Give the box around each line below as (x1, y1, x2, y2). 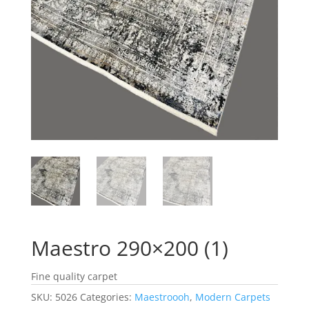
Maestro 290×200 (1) (30, 234, 228, 263)
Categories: (79, 290, 134, 304)
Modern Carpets (195, 290, 270, 304)
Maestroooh (134, 290, 190, 304)
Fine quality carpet (30, 270, 117, 283)
